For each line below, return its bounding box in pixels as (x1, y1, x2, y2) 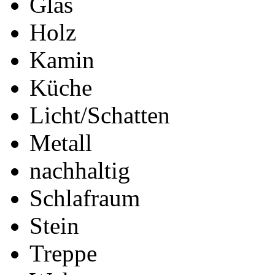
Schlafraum (29, 185, 140, 211)
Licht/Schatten (29, 102, 170, 128)
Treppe (29, 240, 97, 266)
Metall (29, 130, 92, 156)
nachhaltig (29, 157, 130, 184)
